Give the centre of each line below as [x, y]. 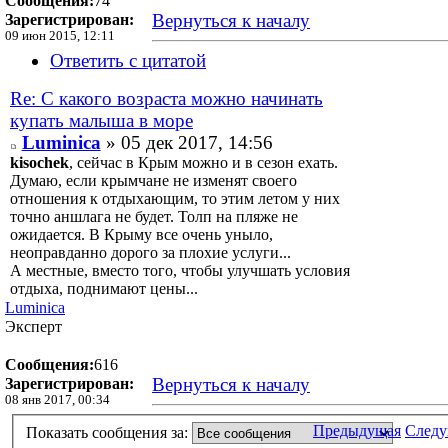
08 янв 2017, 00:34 [57, 400]
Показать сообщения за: [109, 432]
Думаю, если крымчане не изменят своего [153, 181]
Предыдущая [357, 430]
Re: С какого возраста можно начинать [166, 99]
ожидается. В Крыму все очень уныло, [141, 235]
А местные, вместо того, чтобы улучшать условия [180, 271]
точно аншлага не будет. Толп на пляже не [154, 217]
